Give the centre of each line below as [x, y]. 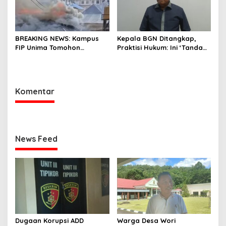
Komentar [35, 92]
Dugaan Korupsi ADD [49, 220]
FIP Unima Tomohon [48, 48]
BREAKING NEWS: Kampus [57, 39]
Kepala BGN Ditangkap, [156, 39]
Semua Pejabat [143, 66]
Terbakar [30, 57]
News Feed [36, 139]
